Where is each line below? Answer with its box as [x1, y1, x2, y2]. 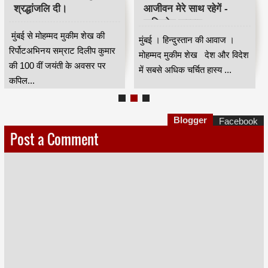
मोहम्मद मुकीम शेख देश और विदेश [139, 50, 249, 60]
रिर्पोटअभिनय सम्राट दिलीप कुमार [8, 45, 115, 56]
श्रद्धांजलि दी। [13, 3, 67, 14]
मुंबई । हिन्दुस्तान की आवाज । [139, 35, 235, 45]
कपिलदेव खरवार [144, 17, 202, 29]
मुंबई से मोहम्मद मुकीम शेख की [8, 31, 105, 41]
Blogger [173, 115, 208, 126]
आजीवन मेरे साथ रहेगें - [144, 3, 229, 14]
